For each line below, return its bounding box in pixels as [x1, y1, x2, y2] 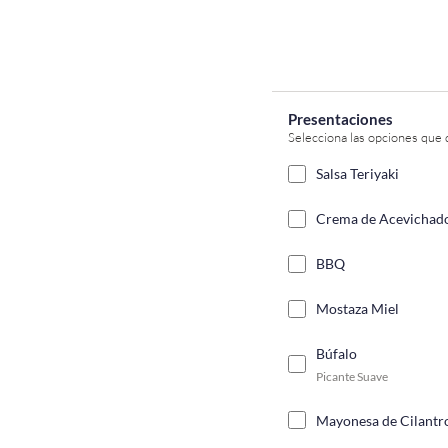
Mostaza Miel [315, 300, 399, 318]
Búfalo [315, 345, 357, 363]
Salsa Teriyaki [315, 165, 399, 183]
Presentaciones [288, 110, 393, 128]
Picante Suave [315, 368, 388, 384]
